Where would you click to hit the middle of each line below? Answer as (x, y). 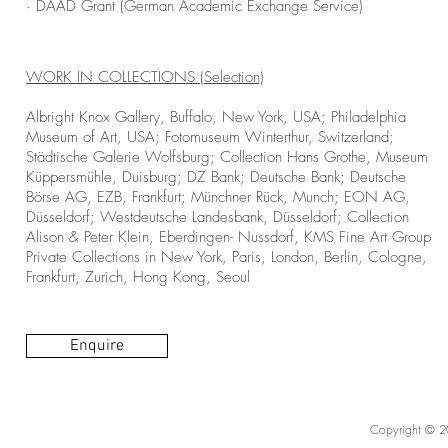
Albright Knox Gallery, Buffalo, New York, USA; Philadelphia (216, 117)
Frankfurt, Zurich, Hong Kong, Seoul (138, 277)
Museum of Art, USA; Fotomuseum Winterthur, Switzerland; (210, 137)
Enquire (97, 346)
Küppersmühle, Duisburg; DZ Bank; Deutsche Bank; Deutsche (216, 177)
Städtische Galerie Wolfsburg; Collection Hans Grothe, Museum (227, 157)
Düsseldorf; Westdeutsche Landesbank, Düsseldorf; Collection (217, 217)
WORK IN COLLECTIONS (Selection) (145, 77)
